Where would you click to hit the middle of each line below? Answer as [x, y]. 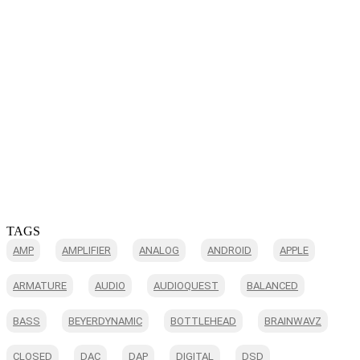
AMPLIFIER [86, 250]
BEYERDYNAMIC [105, 321]
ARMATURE [40, 285]
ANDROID [229, 250]
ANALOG [159, 250]
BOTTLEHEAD [203, 321]
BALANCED [272, 285]
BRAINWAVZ [293, 321]
